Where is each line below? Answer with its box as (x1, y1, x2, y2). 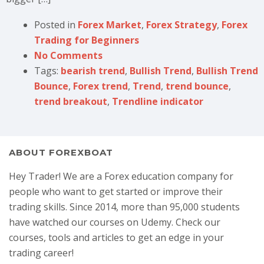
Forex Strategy (146, 18, 217, 31)
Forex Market (78, 18, 141, 31)
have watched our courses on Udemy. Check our (9, 215, 220, 229)
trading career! (9, 246, 74, 259)
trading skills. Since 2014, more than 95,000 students (9, 200, 240, 213)
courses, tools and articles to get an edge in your (9, 230, 224, 244)
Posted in (34, 18, 78, 31)
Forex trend (73, 79, 128, 93)
